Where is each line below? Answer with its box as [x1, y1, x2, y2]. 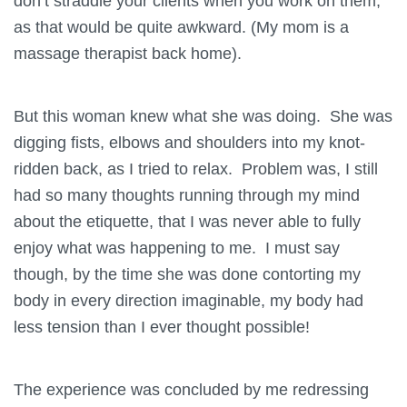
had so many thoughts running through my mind [14, 184, 360, 204]
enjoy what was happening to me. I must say [14, 237, 340, 257]
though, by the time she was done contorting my [14, 263, 361, 283]
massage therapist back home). [14, 43, 242, 63]
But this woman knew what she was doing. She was [14, 105, 392, 125]
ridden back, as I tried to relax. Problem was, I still [14, 158, 378, 178]
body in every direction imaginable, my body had [14, 290, 363, 310]
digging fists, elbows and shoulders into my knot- [14, 132, 365, 152]
